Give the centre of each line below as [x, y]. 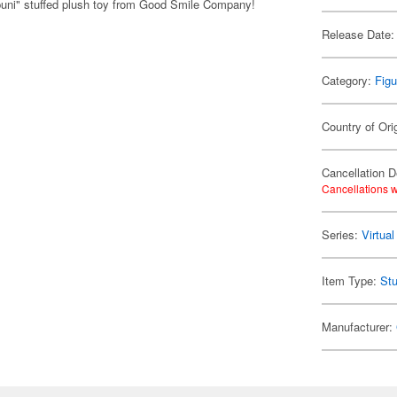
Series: [342, 234]
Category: [349, 80]
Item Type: [351, 280]
